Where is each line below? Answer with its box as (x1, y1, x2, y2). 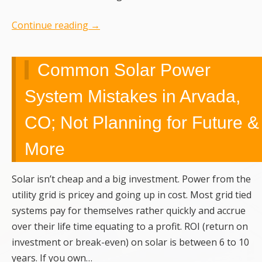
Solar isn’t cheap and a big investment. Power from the (12, 173, 251, 186)
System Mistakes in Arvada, (25, 87, 240, 106)
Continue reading (12, 19, 91, 32)
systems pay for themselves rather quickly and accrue (12, 204, 246, 218)
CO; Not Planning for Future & (25, 113, 259, 133)
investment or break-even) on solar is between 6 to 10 (12, 236, 249, 249)
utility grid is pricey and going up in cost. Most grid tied (12, 188, 251, 202)
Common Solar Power (37, 60, 211, 80)
